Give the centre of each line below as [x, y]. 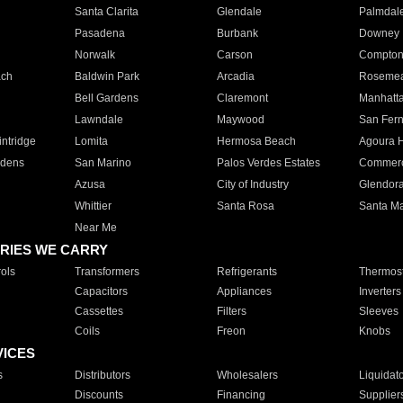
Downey [379, 33]
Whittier [93, 206]
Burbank [237, 33]
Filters [231, 311]
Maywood [240, 120]
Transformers [107, 272]
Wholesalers [247, 375]
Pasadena [99, 33]
